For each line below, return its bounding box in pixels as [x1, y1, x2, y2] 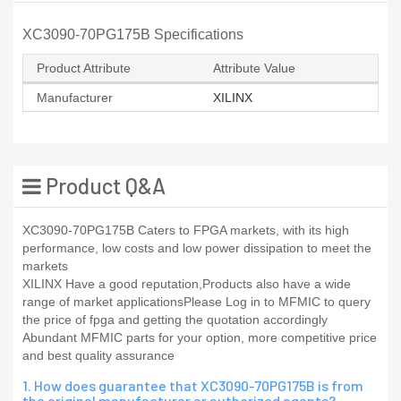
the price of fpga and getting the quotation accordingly [22, 312, 328, 328]
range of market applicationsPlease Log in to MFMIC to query [22, 294, 371, 310]
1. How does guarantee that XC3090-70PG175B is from [22, 377, 363, 395]
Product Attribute [37, 61, 131, 76]
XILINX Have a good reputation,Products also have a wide [22, 277, 351, 292]
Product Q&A [41, 173, 166, 200]
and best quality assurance [22, 348, 175, 363]
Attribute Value [213, 61, 295, 76]
